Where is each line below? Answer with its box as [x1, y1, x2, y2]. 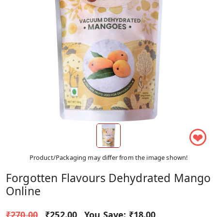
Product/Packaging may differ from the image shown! [29, 153, 188, 162]
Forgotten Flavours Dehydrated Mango [6, 170, 211, 186]
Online [6, 183, 41, 199]
